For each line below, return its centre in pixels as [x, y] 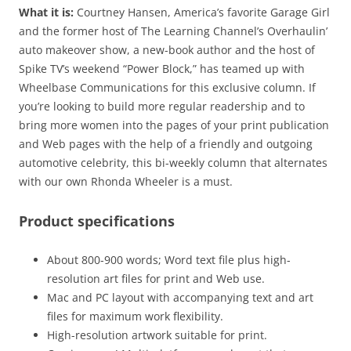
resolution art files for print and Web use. [156, 278]
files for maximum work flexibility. [135, 316]
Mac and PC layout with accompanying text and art [180, 297]
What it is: [46, 12]
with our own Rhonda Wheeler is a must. [126, 181]
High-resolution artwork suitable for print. [157, 335]
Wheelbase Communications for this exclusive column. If [167, 87]
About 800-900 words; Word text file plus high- [169, 259]
